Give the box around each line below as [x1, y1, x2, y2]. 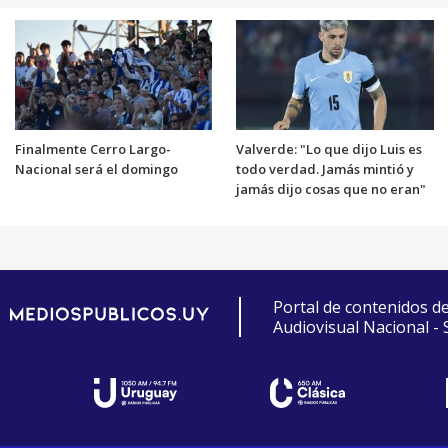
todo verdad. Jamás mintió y [236, 159, 414, 178]
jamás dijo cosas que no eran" [236, 179, 426, 198]
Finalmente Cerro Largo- [14, 139, 171, 158]
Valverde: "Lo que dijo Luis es [236, 139, 422, 158]
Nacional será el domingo [14, 159, 178, 178]
